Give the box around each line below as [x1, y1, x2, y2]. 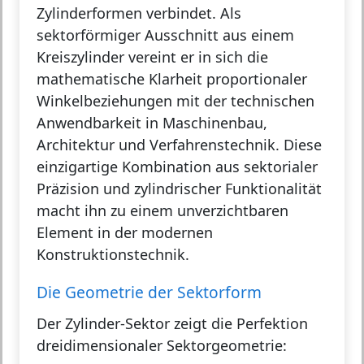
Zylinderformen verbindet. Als [37, 3, 241, 24]
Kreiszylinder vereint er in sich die [37, 47, 268, 67]
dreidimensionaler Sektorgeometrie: [37, 336, 287, 356]
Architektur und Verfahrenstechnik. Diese [37, 135, 322, 155]
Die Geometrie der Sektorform [37, 281, 262, 304]
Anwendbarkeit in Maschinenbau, [37, 113, 267, 133]
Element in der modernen [37, 223, 213, 243]
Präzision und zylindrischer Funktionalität [37, 179, 322, 199]
